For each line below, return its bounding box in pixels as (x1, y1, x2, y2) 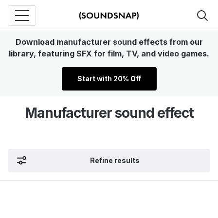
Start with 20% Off (77, 74, 141, 83)
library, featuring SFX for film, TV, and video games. (9, 49, 209, 58)
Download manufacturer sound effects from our (15, 37, 203, 47)
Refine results (90, 156, 140, 164)
